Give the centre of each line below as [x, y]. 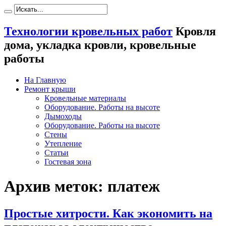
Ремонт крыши [50, 89]
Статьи [56, 152]
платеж [134, 186]
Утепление [63, 143]
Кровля [196, 31]
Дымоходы [63, 116]
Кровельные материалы [85, 98]
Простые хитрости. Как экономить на [108, 213]
